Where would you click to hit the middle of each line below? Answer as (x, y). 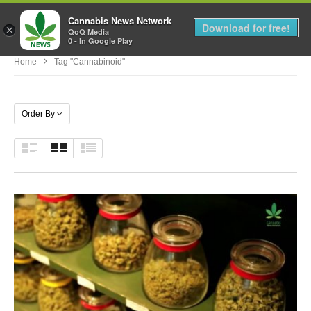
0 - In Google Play (100, 41)
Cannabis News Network (120, 21)
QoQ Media (89, 32)
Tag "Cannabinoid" (90, 61)
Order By (38, 114)
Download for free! (246, 28)
